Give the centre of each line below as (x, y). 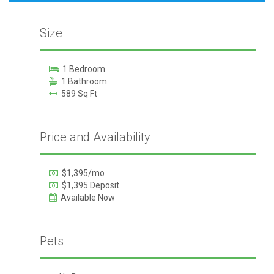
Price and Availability (95, 137)
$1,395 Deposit (88, 185)
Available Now (86, 198)
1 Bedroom (82, 69)
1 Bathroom (82, 81)
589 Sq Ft (77, 94)
